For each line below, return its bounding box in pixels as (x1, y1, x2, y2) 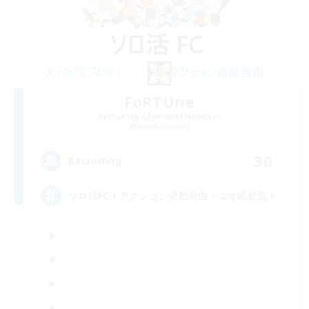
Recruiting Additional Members (97, 111, 221, 121)
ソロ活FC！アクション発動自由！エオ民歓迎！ (68, 189, 277, 203)
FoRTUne (124, 90, 195, 112)
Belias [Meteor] (137, 121, 190, 131)
